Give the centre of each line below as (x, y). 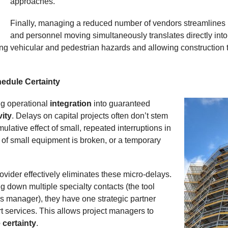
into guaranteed (121, 104)
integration (71, 104)
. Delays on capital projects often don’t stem (90, 116)
